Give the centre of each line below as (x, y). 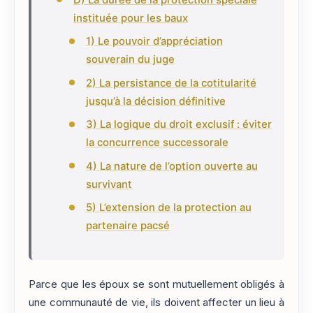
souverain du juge (130, 60)
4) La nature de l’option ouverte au (172, 166)
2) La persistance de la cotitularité (171, 83)
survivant (109, 184)
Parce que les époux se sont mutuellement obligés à (156, 284)
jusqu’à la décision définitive (155, 101)
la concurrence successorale (157, 143)
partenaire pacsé (128, 225)
